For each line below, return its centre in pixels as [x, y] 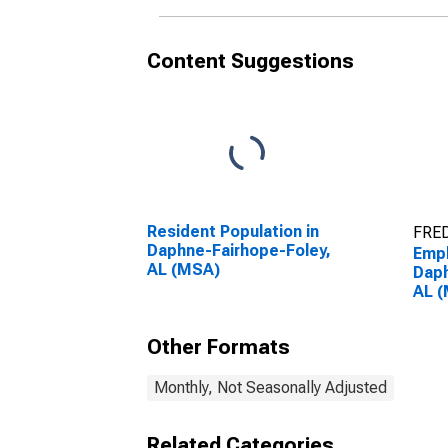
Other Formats [218, 347]
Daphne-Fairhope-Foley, [239, 250]
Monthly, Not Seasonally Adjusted [270, 387]
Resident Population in [233, 231]
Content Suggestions [250, 61]
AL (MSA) [183, 269]
